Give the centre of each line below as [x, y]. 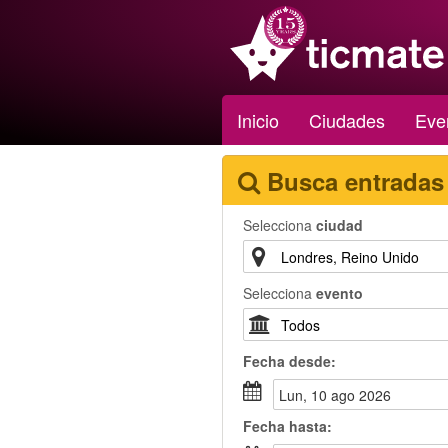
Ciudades [347, 120]
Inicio [258, 120]
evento [339, 293]
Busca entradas [355, 181]
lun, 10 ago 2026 [339, 395]
